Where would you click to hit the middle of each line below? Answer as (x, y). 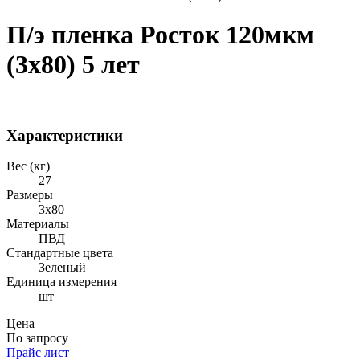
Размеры (30, 195)
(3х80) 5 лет (73, 65)
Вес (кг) (28, 166)
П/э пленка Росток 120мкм (160, 35)
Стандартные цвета (60, 253)
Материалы (38, 224)
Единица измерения (61, 282)
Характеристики (65, 135)
